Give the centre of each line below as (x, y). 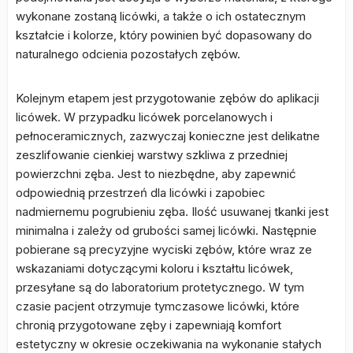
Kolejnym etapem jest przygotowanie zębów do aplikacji (167, 98)
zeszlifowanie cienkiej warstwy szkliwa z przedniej (152, 155)
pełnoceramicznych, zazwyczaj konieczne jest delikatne (168, 136)
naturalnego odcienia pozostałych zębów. (128, 54)
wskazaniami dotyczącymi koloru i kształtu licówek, (154, 268)
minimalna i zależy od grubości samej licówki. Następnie (166, 230)
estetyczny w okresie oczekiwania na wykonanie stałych (169, 344)
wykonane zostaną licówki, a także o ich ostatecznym (161, 16)
